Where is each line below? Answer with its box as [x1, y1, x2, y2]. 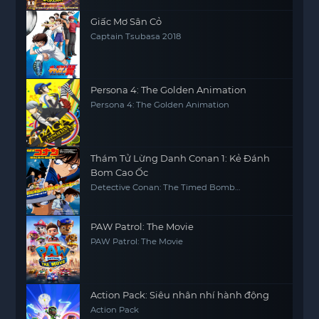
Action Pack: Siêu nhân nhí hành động [90, 289, 270, 300]
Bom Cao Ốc [90, 167, 149, 178]
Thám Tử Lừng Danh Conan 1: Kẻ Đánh [90, 152, 271, 164]
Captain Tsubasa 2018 [90, 31, 182, 41]
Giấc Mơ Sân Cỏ [90, 16, 162, 27]
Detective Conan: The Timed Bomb [90, 182, 236, 192]
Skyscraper [90, 192, 137, 202]
